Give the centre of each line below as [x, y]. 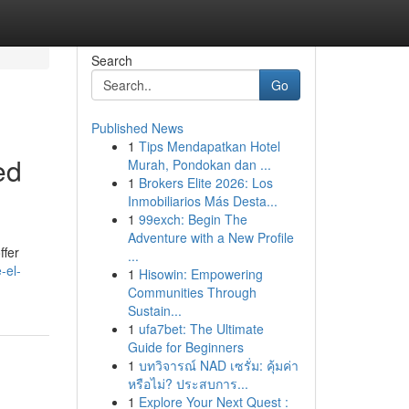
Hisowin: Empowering [200, 274]
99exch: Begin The [193, 219]
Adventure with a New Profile [210, 237]
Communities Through [192, 292]
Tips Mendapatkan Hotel [209, 146]
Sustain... [154, 310]
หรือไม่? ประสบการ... [188, 383]
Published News [137, 128]
